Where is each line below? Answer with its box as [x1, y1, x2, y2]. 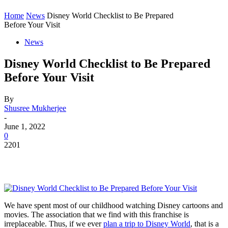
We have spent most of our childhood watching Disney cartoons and [4, 201, 223, 210]
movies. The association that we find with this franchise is [4, 210, 189, 219]
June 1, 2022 [4, 122, 45, 131]
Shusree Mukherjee [4, 103, 66, 112]
